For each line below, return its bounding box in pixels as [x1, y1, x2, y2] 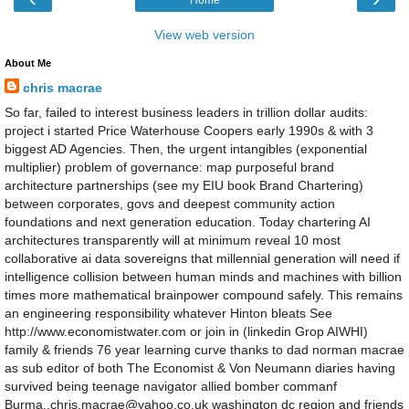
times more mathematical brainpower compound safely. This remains [5, 287, 403, 302]
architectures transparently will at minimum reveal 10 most [5, 232, 341, 247]
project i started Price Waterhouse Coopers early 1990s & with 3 [5, 122, 373, 138]
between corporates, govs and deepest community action [5, 195, 335, 211]
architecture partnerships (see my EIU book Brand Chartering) [5, 177, 363, 193]
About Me [5, 57, 51, 68]
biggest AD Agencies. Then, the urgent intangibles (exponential [5, 141, 367, 156]
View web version [154, 26, 255, 42]
